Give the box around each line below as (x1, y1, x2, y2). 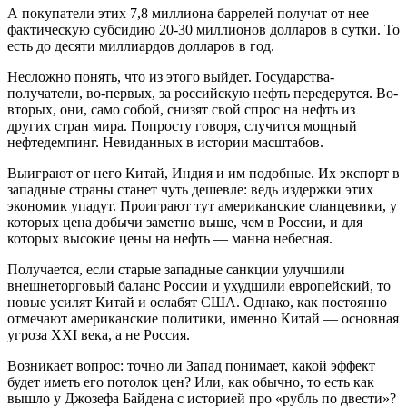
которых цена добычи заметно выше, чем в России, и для (7, 213, 362, 230)
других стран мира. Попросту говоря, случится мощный (7, 117, 357, 134)
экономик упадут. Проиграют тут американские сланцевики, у (7, 197, 397, 213)
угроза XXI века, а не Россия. (7, 326, 194, 342)
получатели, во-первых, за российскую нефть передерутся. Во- (7, 84, 398, 101)
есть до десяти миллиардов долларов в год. (7, 37, 274, 54)
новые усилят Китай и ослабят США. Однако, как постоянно (7, 293, 387, 310)
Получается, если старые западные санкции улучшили (7, 261, 345, 277)
